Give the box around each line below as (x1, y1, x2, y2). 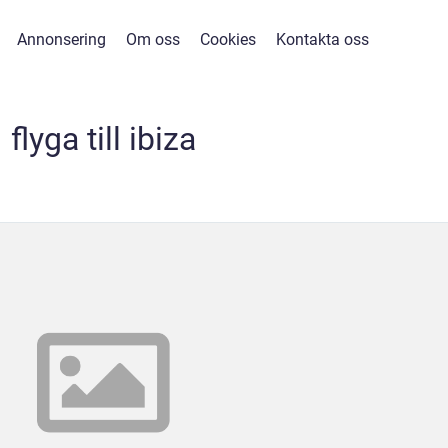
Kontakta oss (276, 30, 369, 49)
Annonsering (17, 30, 106, 49)
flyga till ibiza (10, 120, 196, 158)
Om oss (126, 30, 180, 49)
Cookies (200, 30, 256, 49)
